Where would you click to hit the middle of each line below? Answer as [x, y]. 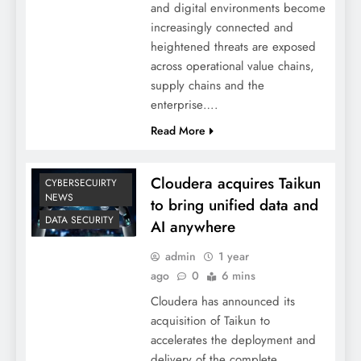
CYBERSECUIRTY [81, 183]
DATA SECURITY [79, 220]
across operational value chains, [232, 66]
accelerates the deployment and [233, 340]
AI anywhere [193, 226]
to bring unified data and [234, 205]
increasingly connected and [222, 27]
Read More [178, 130]
